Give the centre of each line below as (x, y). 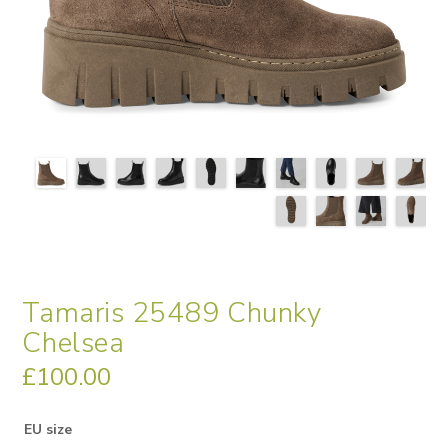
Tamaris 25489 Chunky (172, 312)
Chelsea (73, 342)
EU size (48, 429)
